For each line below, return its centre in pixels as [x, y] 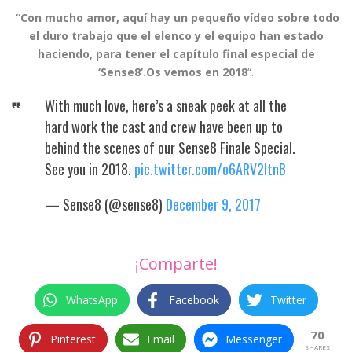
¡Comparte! [176, 264]
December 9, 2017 [213, 204]
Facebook [194, 300]
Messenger [254, 339]
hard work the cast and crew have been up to [163, 126]
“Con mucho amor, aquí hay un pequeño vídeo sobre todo [178, 18]
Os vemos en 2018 [197, 72]
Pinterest [73, 339]
